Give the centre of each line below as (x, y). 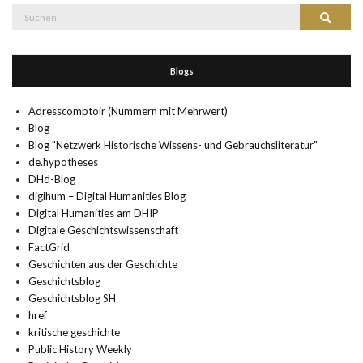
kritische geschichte (74, 332)
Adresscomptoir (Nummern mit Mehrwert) (128, 111)
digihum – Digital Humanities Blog (107, 196)
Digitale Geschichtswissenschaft (103, 230)
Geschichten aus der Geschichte (103, 264)
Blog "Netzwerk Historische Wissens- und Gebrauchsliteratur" (173, 145)
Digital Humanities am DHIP (94, 213)
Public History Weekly (80, 349)
